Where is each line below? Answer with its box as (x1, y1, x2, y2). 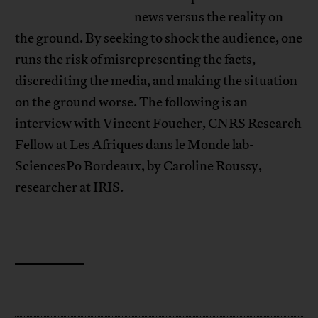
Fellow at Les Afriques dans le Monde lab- (15, 136, 255, 154)
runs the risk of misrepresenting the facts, (15, 51, 256, 69)
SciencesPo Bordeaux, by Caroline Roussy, (15, 158, 263, 175)
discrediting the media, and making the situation (15, 72, 298, 90)
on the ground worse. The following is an (15, 94, 248, 111)
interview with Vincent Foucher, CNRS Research (15, 115, 302, 133)
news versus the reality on (133, 9, 283, 26)
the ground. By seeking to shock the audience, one (15, 30, 303, 48)
